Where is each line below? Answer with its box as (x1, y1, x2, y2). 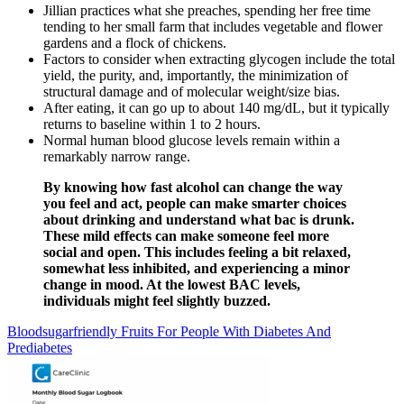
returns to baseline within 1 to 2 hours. (43, 116, 261, 133)
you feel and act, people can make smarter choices (43, 196, 346, 212)
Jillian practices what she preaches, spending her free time (43, 3, 371, 19)
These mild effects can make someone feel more (43, 228, 329, 244)
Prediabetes (7, 340, 72, 356)
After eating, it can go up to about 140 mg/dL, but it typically (43, 100, 390, 116)
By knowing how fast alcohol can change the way (43, 179, 343, 196)
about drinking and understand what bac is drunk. (43, 212, 354, 228)
